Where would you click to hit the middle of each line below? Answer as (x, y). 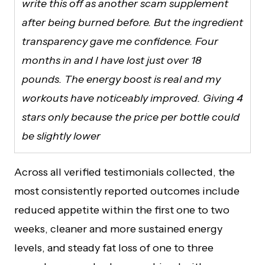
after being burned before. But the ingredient (132, 22)
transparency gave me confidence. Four (120, 41)
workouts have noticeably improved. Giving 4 (132, 98)
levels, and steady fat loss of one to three (114, 248)
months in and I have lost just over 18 (112, 60)
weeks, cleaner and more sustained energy (118, 229)
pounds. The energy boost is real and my (121, 79)
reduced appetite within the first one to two (122, 210)
